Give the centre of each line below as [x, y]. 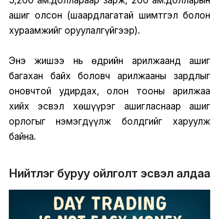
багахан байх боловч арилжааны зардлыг [109, 76]
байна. [22, 136]
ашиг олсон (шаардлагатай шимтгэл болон [109, 15]
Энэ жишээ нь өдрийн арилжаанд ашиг [109, 60]
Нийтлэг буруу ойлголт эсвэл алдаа [109, 173]
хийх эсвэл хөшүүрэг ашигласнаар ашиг [109, 106]
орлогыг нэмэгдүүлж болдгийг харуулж [109, 121]
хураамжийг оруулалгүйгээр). [74, 30]
